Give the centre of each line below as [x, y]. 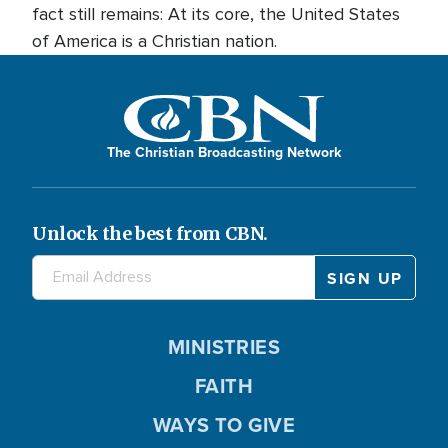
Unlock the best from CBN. [150, 233]
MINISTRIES [224, 346]
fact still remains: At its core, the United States [216, 14]
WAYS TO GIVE [224, 424]
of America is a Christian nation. [154, 41]
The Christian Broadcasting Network [224, 152]
